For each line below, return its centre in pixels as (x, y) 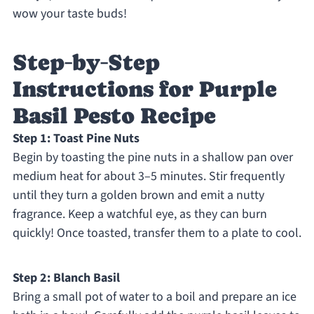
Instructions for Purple (144, 89)
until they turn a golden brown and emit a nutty (138, 196)
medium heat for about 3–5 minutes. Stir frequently (148, 177)
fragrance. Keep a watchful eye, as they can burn (139, 214)
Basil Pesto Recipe (114, 116)
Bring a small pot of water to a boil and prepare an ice (154, 297)
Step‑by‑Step (86, 63)
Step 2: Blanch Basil (66, 278)
